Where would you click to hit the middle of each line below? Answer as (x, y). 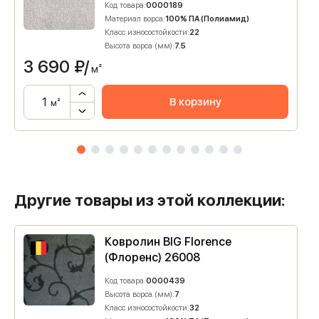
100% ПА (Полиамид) (207, 19)
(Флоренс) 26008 (152, 257)
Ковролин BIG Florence (168, 242)
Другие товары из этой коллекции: (150, 200)
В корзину (195, 102)
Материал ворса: (135, 19)
